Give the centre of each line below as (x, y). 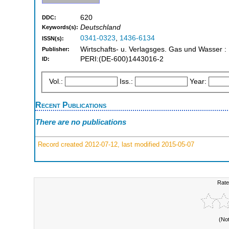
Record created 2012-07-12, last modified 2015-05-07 (115, 144)
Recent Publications (71, 105)
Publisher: (56, 49)
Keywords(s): (60, 27)
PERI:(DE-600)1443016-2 (122, 59)
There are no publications (81, 122)
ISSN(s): (53, 39)
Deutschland (100, 28)
